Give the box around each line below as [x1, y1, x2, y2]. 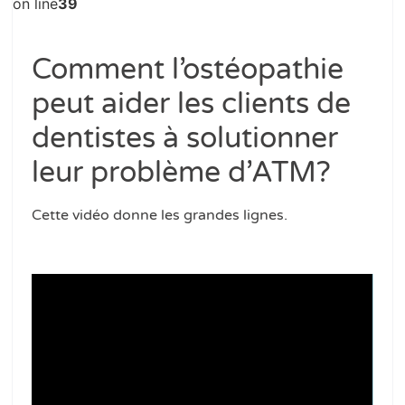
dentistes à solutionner [32, 120, 339, 155]
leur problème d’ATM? [32, 155, 332, 190]
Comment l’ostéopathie [32, 52, 344, 87]
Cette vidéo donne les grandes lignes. [32, 205, 288, 224]
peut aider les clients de [32, 86, 352, 121]
